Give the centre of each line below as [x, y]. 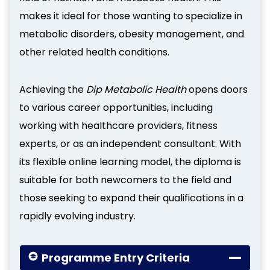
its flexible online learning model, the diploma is [130, 162]
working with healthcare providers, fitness [118, 126]
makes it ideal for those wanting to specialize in [131, 16]
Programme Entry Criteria [115, 258]
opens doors [217, 89]
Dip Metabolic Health [136, 89]
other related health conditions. [94, 52]
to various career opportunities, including [116, 108]
